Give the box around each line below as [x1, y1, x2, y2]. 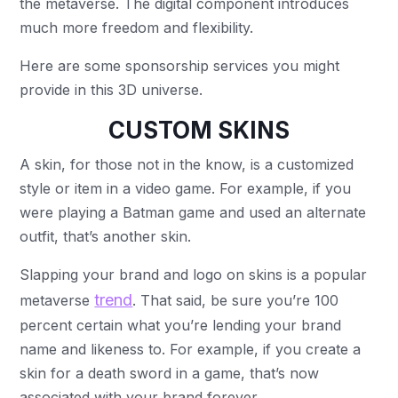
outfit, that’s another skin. [20, 227, 196, 245]
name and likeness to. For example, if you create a [20, 340, 362, 358]
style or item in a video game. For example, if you [20, 179, 352, 197]
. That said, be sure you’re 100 [132, 291, 339, 309]
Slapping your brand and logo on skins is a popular [20, 266, 368, 283]
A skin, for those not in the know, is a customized [20, 155, 354, 173]
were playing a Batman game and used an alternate [20, 203, 367, 221]
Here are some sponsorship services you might [20, 57, 340, 75]
